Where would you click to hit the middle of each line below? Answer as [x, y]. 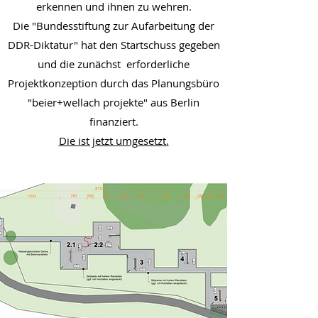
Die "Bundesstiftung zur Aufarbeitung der [114, 26]
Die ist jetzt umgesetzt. [114, 141]
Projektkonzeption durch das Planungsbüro [114, 83]
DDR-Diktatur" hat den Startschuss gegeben [114, 45]
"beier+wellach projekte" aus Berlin [114, 102]
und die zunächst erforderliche [114, 64]
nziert [121, 121]
